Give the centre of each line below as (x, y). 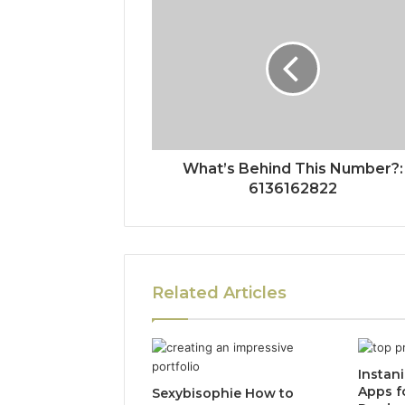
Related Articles (219, 292)
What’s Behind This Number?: (292, 168)
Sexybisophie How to (223, 393)
